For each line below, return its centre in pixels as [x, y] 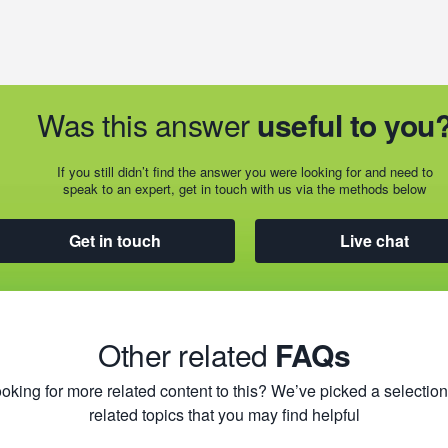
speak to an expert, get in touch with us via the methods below [245, 188]
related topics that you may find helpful [224, 414]
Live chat [375, 240]
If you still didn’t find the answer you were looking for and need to [244, 171]
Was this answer [147, 124]
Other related [186, 354]
